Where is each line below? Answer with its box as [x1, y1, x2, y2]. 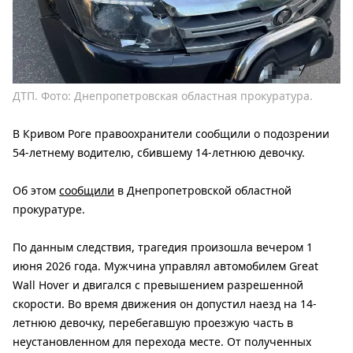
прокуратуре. [13, 202, 85, 217]
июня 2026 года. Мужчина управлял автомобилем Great [13, 258, 318, 274]
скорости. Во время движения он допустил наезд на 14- [13, 296, 317, 312]
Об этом [13, 183, 59, 199]
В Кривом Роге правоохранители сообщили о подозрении [13, 126, 329, 142]
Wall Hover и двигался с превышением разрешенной [13, 277, 303, 293]
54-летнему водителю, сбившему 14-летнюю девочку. [13, 145, 305, 161]
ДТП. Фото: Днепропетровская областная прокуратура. [13, 88, 313, 104]
